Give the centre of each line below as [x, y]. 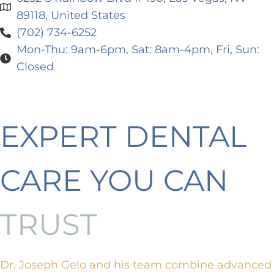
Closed [35, 67]
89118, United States [71, 15]
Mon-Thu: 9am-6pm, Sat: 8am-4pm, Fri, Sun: [138, 50]
